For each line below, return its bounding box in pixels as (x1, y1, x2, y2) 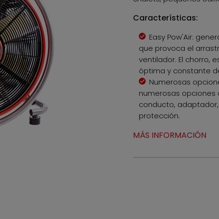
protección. (139, 110, 180, 121)
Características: (133, 12, 198, 23)
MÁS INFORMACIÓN (133, 130, 206, 141)
